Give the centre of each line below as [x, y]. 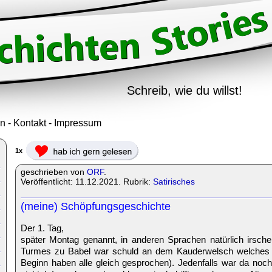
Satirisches [174, 182]
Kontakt [30, 123]
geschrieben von [54, 172]
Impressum [78, 123]
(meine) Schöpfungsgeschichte [96, 206]
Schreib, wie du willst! [185, 90]
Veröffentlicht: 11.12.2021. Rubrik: [87, 182]
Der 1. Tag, [42, 228]
